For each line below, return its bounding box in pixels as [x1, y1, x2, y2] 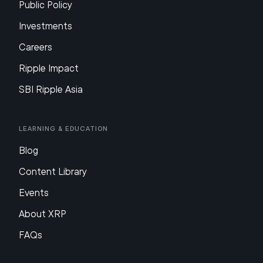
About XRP [19, 208, 66, 220]
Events [19, 187, 49, 198]
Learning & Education [19, 124, 108, 133]
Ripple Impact [19, 63, 79, 74]
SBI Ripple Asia [19, 84, 83, 95]
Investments [19, 21, 72, 32]
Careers [19, 42, 52, 53]
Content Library [19, 166, 87, 177]
